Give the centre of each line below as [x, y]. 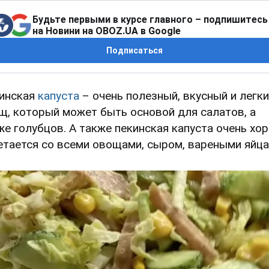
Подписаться [134, 51]
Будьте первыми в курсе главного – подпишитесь [150, 20]
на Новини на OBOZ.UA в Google [107, 31]
